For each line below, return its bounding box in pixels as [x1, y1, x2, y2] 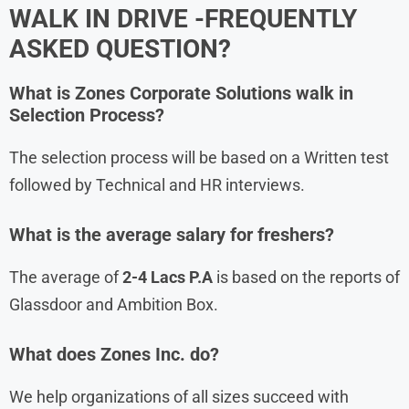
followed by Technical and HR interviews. [9, 174, 305, 194]
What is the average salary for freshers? [9, 223, 334, 246]
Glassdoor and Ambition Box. [9, 294, 218, 314]
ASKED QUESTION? [9, 33, 231, 64]
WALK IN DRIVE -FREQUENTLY [9, 3, 357, 34]
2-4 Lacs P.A [119, 267, 216, 287]
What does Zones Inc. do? [9, 342, 219, 365]
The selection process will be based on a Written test [9, 147, 389, 167]
